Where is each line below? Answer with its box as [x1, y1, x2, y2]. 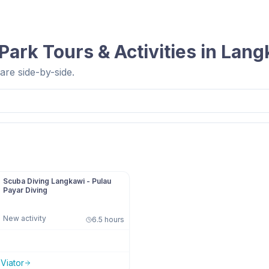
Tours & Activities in [38, 41, 221, 62]
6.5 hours [92, 215, 124, 224]
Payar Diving [3, 186, 47, 195]
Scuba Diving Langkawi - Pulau [3, 177, 111, 186]
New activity [3, 214, 46, 223]
